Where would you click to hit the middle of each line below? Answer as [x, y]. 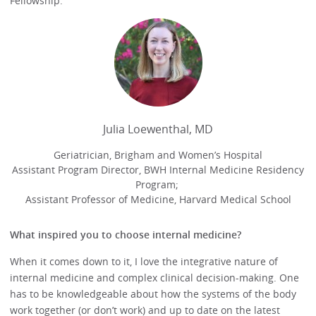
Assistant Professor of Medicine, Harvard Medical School [158, 199]
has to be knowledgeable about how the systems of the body [153, 293]
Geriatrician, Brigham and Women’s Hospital [158, 154]
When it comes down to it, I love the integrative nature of [144, 261]
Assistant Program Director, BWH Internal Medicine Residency [158, 169]
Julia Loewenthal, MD [158, 129]
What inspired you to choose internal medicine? [126, 235]
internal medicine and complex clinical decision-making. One [155, 277]
